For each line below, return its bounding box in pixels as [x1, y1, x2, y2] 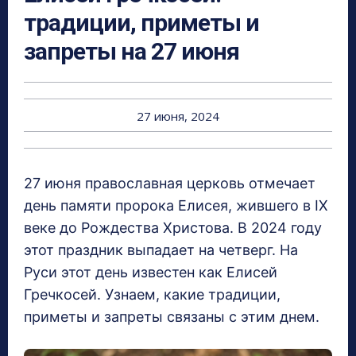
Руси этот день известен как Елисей [24, 264, 277, 281]
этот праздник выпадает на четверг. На [24, 242, 298, 259]
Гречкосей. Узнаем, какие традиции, [24, 286, 281, 304]
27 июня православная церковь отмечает [24, 175, 315, 192]
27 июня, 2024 [137, 108, 219, 125]
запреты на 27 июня [24, 37, 239, 66]
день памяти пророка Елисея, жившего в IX [24, 197, 328, 215]
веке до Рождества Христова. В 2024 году [24, 219, 322, 237]
